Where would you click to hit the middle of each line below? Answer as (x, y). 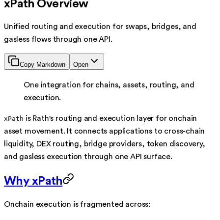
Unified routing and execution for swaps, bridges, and (100, 27)
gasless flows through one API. (58, 40)
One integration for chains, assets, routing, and (109, 85)
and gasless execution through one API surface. (88, 157)
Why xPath (33, 181)
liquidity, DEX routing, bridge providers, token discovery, (105, 144)
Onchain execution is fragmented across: (77, 205)
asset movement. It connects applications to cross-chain (105, 131)
